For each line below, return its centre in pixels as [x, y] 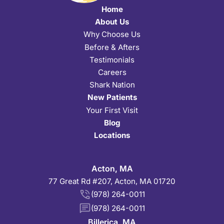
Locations [112, 135]
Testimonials [112, 59]
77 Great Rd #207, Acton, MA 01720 [112, 181]
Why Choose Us [112, 34]
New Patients [112, 97]
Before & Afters [112, 47]
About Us [112, 22]
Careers [112, 72]
